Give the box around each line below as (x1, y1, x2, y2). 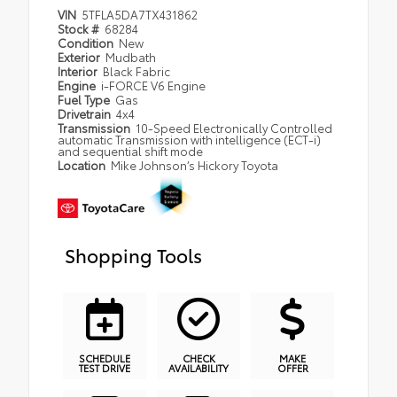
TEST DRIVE (79, 361, 130, 376)
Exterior (58, 49, 103, 66)
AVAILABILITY (168, 361, 229, 376)
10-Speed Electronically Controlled (136, 120, 333, 136)
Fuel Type (58, 91, 113, 108)
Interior (58, 63, 100, 80)
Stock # (58, 20, 102, 37)
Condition (58, 35, 116, 51)
